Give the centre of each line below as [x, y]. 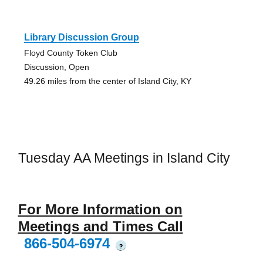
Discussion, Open [56, 67]
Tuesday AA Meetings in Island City [124, 158]
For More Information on [100, 209]
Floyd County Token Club [70, 53]
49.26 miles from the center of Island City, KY [107, 81]
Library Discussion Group [81, 38]
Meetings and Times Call [100, 226]
